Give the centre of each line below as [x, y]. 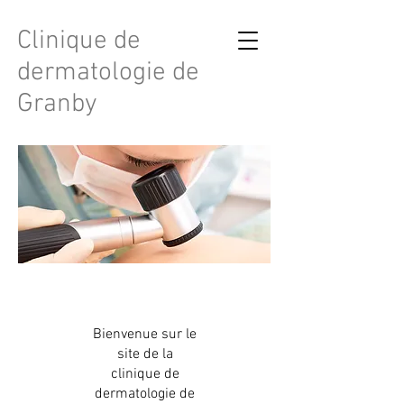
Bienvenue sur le [145, 335]
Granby [57, 104]
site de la [145, 354]
